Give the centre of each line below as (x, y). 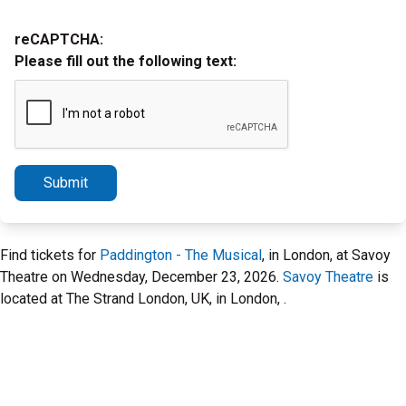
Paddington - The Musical (181, 255)
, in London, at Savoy (326, 255)
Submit (66, 183)
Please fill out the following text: (126, 61)
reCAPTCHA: (59, 39)
